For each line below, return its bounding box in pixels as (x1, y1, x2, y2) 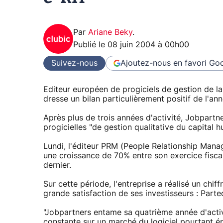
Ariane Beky (88, 28, 132, 37)
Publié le (73, 41, 108, 49)
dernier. (43, 161, 71, 170)
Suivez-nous (51, 59, 98, 67)
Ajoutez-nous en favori (120, 59, 207, 67)
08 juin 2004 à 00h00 (108, 41, 189, 49)
